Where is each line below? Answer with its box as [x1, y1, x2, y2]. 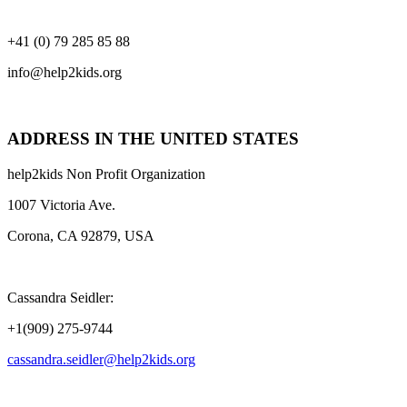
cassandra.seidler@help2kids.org [7, 351, 195, 367]
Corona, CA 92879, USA [7, 227, 154, 243]
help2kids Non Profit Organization [7, 165, 205, 182]
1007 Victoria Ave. [7, 196, 115, 213]
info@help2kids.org [7, 65, 122, 81]
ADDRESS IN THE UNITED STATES [7, 128, 299, 148]
